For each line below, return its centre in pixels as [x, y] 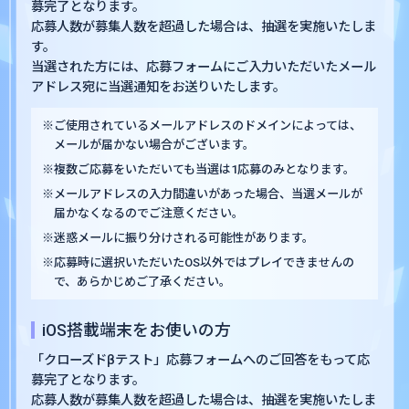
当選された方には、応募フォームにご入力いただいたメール [204, 67]
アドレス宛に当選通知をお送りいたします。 [159, 87]
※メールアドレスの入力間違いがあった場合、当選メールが [203, 194]
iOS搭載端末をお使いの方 [136, 330]
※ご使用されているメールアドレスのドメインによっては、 [202, 126]
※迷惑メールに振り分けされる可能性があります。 [178, 237]
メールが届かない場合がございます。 [155, 145]
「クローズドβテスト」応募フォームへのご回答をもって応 [201, 359]
